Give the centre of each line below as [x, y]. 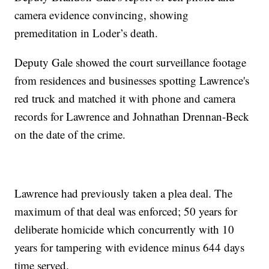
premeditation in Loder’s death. [86, 32]
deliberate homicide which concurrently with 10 [125, 229]
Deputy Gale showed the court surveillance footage [131, 62]
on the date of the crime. [70, 134]
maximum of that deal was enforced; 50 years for [126, 211]
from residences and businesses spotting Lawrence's [132, 80]
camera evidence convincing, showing [102, 14]
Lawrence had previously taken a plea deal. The [124, 193]
